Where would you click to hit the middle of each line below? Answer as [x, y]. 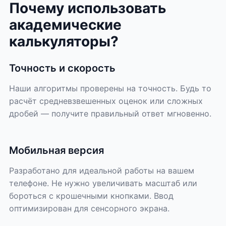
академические [65, 25]
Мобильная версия [56, 150]
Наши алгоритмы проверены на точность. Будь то [110, 88]
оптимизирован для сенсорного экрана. [89, 208]
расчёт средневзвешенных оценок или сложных [106, 101]
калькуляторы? [64, 41]
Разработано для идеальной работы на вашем [101, 171]
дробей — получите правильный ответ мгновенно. [110, 114]
